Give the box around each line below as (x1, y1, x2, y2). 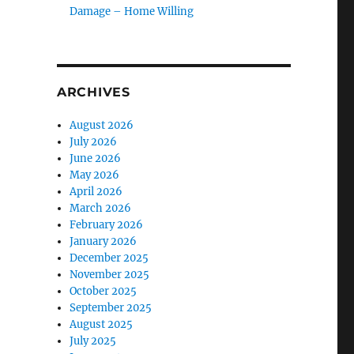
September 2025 (70, 300, 153, 314)
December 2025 (70, 250, 149, 265)
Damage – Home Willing (70, 4, 194, 18)
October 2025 (70, 284, 137, 298)
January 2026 (70, 234, 137, 248)
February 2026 (70, 217, 144, 232)
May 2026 (70, 168, 120, 182)
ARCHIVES (56, 84, 130, 100)
